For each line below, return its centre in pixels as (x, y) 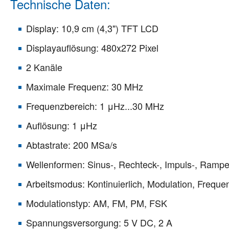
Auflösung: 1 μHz (62, 125)
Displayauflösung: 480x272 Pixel (92, 47)
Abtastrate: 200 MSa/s (72, 144)
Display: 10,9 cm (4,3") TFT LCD (92, 28)
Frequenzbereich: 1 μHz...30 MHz (95, 106)
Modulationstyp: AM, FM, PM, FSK (97, 203)
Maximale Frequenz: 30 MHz (85, 86)
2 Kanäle (44, 67)
